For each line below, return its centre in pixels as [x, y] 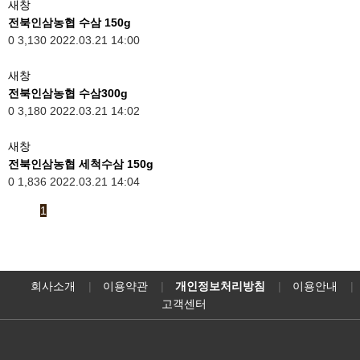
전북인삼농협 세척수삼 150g [81, 164]
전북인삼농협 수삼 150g [70, 22]
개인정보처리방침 [220, 286]
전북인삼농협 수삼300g [68, 93]
